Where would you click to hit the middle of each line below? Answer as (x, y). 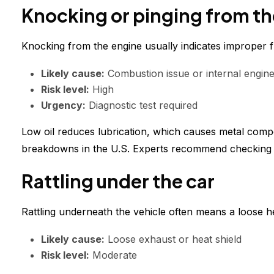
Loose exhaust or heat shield (173, 239)
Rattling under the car (118, 181)
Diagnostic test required (142, 106)
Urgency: (63, 106)
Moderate (113, 255)
